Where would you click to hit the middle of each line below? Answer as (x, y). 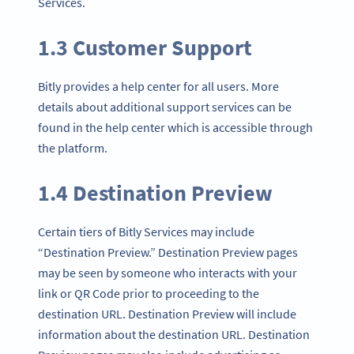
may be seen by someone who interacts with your (168, 272)
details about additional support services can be (165, 107)
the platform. (73, 148)
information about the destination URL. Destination (174, 334)
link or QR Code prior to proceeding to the (149, 293)
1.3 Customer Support (145, 48)
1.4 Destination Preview (155, 192)
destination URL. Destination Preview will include (167, 313)
